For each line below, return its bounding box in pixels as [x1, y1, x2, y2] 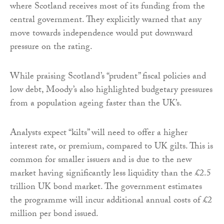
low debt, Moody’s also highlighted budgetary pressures [10, 82, 212, 98]
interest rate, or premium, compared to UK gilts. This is [10, 139, 213, 155]
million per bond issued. [10, 206, 98, 222]
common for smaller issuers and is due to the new [10, 152, 191, 168]
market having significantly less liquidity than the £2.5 [10, 166, 211, 182]
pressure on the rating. [10, 39, 92, 55]
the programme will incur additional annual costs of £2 [10, 193, 212, 209]
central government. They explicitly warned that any [10, 12, 201, 28]
